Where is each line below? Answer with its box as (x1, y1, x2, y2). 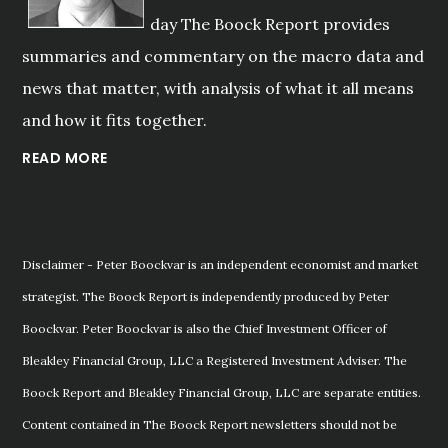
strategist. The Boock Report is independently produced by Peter (22, 289, 390, 305)
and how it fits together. (22, 109, 208, 130)
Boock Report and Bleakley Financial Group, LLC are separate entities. (22, 385, 422, 401)
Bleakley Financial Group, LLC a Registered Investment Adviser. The (22, 353, 408, 369)
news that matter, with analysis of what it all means (22, 77, 415, 98)
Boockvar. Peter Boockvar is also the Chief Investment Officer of (22, 321, 388, 337)
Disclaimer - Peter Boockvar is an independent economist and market (22, 257, 419, 273)
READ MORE (22, 147, 108, 168)
